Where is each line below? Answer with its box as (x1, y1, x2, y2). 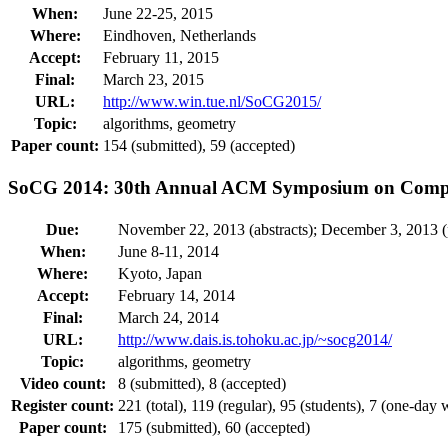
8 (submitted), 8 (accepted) (118, 374, 286, 392)
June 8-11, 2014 (118, 242, 219, 260)
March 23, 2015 (103, 71, 204, 89)
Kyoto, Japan (118, 264, 202, 282)
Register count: (11, 396, 114, 414)
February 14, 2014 (118, 286, 235, 304)
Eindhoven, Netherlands (103, 27, 256, 45)
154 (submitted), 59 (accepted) (103, 137, 295, 155)
